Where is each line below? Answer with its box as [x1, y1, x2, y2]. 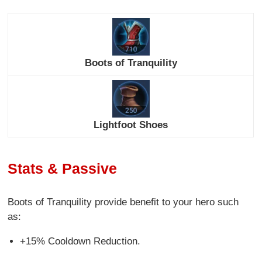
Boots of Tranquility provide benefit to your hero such [8, 196, 239, 208]
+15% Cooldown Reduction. [19, 235, 140, 247]
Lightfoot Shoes [94, 119, 168, 130]
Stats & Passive [8, 160, 118, 177]
